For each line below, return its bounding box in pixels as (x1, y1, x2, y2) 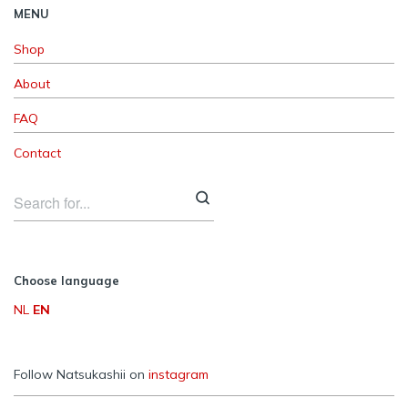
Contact (14, 145, 61, 162)
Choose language (14, 273, 119, 289)
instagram (148, 366, 209, 383)
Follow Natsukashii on (14, 366, 148, 383)
